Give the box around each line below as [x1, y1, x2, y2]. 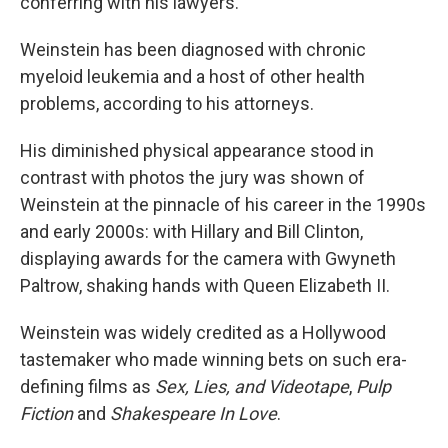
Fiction [20, 403, 73, 424]
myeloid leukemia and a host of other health [20, 66, 365, 87]
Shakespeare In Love [110, 403, 277, 424]
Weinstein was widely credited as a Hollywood [20, 322, 386, 343]
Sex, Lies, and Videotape [155, 376, 349, 397]
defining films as [20, 376, 155, 397]
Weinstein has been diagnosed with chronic [20, 39, 366, 60]
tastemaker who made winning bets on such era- [20, 349, 407, 370]
